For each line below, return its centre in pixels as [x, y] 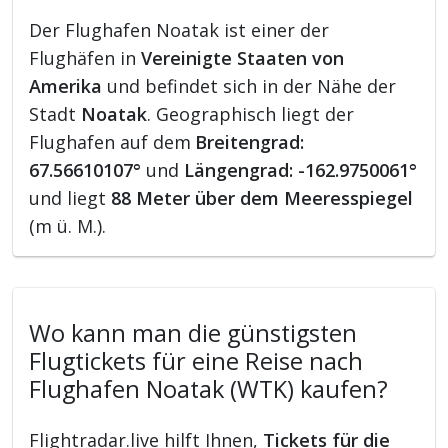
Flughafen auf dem [110, 142]
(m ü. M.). [68, 226]
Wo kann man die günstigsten [193, 333]
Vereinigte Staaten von [243, 58]
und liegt [70, 198]
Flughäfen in [85, 58]
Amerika [66, 86]
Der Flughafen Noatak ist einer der [179, 30]
